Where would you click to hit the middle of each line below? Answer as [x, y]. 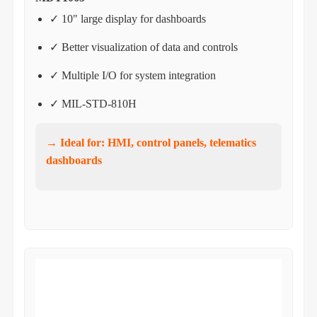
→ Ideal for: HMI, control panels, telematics [151, 142]
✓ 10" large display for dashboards [127, 18]
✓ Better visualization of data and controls [143, 47]
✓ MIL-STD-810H [93, 103]
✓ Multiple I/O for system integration [132, 75]
